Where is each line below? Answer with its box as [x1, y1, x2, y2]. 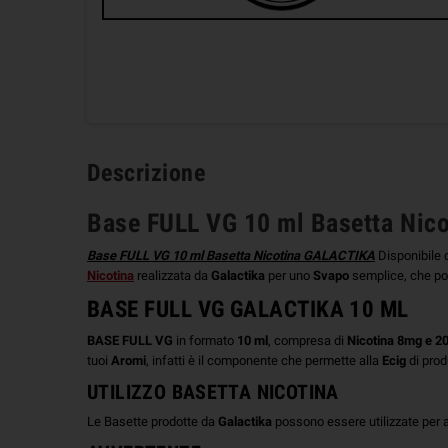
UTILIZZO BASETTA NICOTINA [87, 380, 339, 404]
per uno [268, 267, 313, 283]
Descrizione [87, 158, 206, 187]
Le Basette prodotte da [87, 413, 218, 429]
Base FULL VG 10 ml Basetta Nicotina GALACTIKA [87, 247, 375, 263]
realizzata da [137, 267, 211, 283]
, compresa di [268, 332, 347, 348]
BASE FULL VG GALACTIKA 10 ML [87, 295, 409, 323]
